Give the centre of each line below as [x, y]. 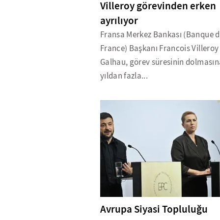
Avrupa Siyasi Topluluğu [154, 209]
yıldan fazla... [124, 76]
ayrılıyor [119, 21]
